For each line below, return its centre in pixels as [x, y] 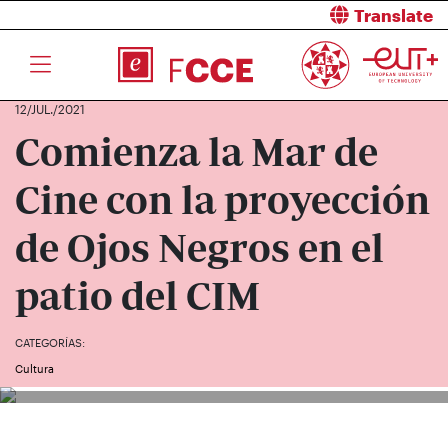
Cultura [34, 368]
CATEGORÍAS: [50, 342]
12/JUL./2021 [50, 109]
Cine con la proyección [222, 200]
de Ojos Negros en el [199, 248]
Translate [393, 15]
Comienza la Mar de [196, 152]
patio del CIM [137, 296]
